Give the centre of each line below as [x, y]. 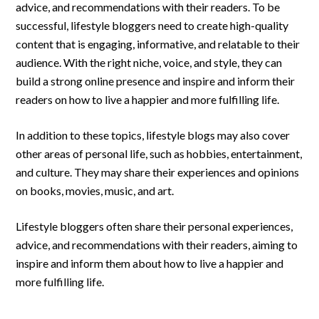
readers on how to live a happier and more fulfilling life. [148, 99]
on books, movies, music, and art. [95, 190]
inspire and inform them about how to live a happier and [150, 263]
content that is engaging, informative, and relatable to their [158, 44]
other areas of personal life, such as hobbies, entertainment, [159, 153]
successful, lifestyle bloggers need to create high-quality [152, 25]
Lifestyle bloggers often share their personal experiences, [155, 226]
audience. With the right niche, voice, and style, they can [149, 62]
